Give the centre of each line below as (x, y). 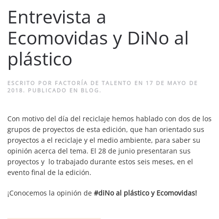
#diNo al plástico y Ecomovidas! (145, 193)
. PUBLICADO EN (52, 90)
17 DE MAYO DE (172, 83)
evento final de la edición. (49, 172)
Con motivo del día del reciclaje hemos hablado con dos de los (109, 118)
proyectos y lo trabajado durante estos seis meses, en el (100, 161)
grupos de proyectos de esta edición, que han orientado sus (106, 129)
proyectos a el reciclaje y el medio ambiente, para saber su (104, 140)
